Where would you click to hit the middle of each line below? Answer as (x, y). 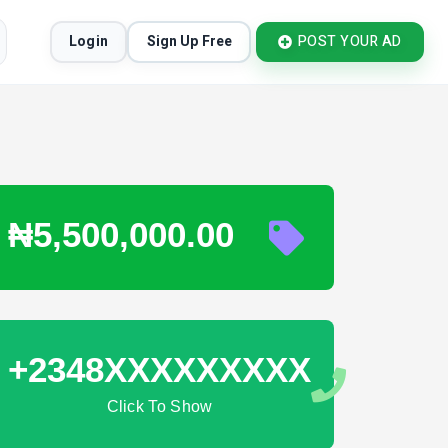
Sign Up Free (189, 41)
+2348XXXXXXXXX (159, 369)
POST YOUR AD (349, 41)
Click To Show (159, 406)
